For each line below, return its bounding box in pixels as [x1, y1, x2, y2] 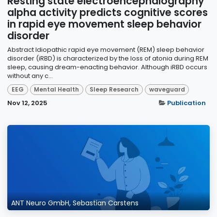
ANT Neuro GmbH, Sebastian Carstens [11, 198, 139, 208]
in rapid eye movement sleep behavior [7, 17, 201, 31]
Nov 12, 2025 [7, 98, 47, 108]
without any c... [7, 71, 53, 80]
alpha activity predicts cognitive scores [7, 5, 208, 19]
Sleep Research [89, 85, 139, 93]
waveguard [149, 85, 185, 93]
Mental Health [34, 85, 79, 93]
